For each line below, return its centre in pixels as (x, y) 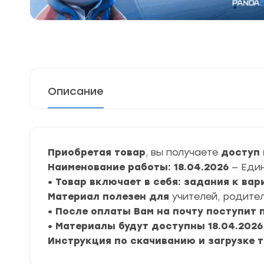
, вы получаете (182, 152)
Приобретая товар (97, 152)
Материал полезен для (110, 197)
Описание (76, 91)
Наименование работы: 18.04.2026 (140, 167)
